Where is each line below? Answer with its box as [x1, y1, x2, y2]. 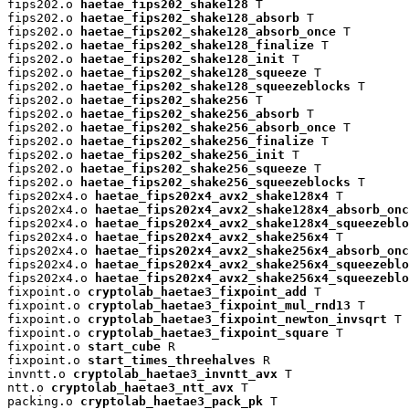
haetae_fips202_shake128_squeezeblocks [80, 79, 351, 93]
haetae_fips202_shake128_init [80, 51, 285, 66]
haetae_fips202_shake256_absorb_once [80, 120, 336, 134]
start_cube [88, 339, 161, 353]
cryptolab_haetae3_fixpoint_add [88, 284, 307, 299]
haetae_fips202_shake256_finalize [80, 133, 314, 148]
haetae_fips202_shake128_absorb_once [80, 24, 336, 38]
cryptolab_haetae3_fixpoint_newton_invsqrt [88, 311, 387, 326]
